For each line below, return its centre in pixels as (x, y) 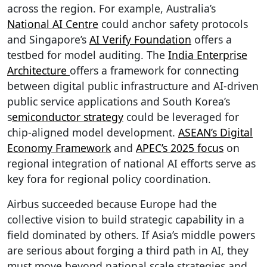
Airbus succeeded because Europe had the (112, 204)
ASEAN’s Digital (215, 132)
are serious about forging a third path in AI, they (128, 250)
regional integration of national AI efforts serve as (131, 163)
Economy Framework (59, 148)
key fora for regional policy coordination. (109, 178)
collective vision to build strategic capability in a (126, 219)
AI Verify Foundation (140, 39)
